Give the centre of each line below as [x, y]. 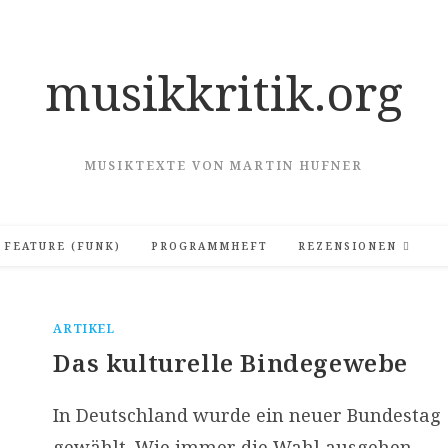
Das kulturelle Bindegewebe [231, 362]
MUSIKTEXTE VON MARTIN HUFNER [224, 165]
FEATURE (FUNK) [62, 246]
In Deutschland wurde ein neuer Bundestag [247, 415]
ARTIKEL [84, 328]
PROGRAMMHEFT [209, 246]
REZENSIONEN [347, 246]
